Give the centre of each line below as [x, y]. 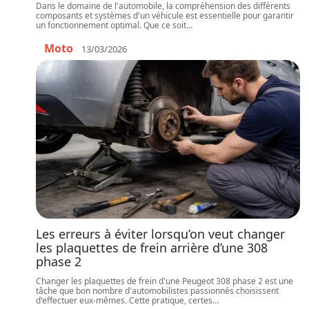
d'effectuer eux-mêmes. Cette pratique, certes [124, 300]
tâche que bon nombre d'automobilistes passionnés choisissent [157, 291]
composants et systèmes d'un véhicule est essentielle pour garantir [165, 16]
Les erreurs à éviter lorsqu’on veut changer [160, 234]
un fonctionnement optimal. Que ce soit [111, 25]
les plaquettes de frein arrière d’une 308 [152, 248]
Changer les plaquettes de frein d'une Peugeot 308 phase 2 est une [165, 281]
